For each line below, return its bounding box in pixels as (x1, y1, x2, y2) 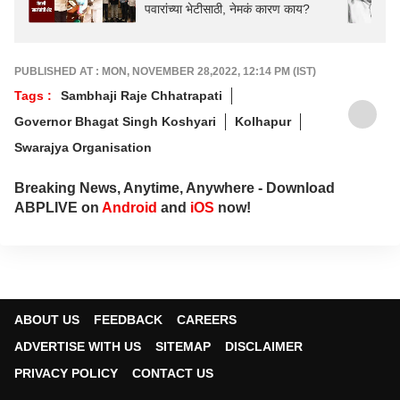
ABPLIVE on (14, 199, 102, 215)
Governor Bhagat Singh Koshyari (14, 113, 216, 129)
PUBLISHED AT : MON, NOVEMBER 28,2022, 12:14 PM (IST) (14, 64, 316, 78)
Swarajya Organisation (14, 139, 152, 154)
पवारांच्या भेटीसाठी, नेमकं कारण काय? (145, 2, 313, 16)
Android (102, 199, 157, 215)
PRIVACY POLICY (14, 365, 118, 380)
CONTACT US (132, 365, 213, 380)
